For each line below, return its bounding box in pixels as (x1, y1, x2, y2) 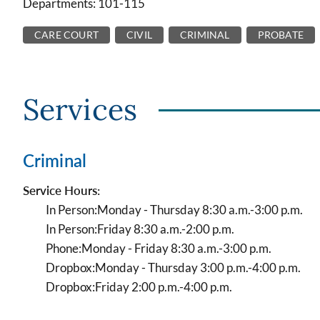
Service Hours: (23, 183, 100, 198)
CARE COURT (34, 29, 99, 41)
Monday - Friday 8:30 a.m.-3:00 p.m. (81, 241, 271, 256)
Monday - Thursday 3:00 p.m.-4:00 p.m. (95, 260, 301, 275)
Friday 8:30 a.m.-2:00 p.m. (97, 221, 234, 236)
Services (23, 90, 137, 128)
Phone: (46, 241, 81, 256)
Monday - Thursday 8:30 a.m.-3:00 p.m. (97, 202, 303, 217)
